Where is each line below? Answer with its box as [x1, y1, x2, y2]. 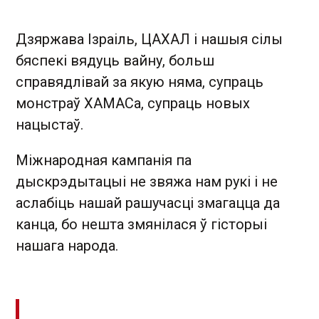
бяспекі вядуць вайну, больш [16, 52, 214, 70]
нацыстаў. [16, 116, 83, 134]
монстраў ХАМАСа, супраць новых [16, 95, 250, 113]
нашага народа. [16, 237, 118, 255]
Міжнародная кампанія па [16, 152, 192, 169]
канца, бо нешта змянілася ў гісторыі [16, 216, 267, 234]
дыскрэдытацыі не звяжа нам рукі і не [16, 173, 278, 191]
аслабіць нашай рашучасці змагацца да [16, 194, 280, 212]
